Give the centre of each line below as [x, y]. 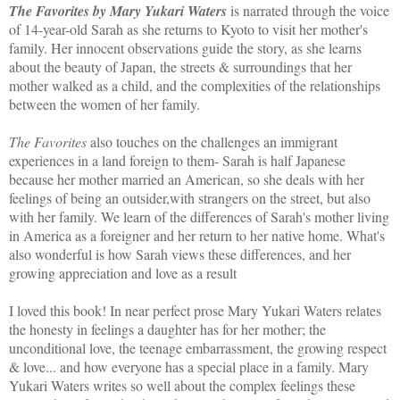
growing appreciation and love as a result [123, 272]
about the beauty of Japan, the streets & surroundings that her [180, 66]
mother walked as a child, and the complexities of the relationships [195, 85]
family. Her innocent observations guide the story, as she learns [185, 47]
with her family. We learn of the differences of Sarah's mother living [199, 216]
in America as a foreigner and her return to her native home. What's [197, 235]
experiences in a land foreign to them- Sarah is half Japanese [177, 160]
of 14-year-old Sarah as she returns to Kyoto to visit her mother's [188, 29]
